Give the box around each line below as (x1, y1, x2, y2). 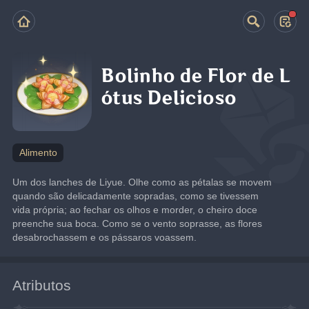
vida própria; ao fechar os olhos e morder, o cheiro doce (12, 203, 258, 215)
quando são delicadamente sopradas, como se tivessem (12, 190, 259, 201)
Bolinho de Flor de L (101, 66, 290, 88)
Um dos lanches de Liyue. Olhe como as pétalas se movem (12, 176, 272, 188)
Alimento (19, 147, 57, 158)
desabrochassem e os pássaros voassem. (12, 231, 197, 243)
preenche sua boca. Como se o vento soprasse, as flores (12, 217, 263, 229)
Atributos (12, 277, 72, 293)
